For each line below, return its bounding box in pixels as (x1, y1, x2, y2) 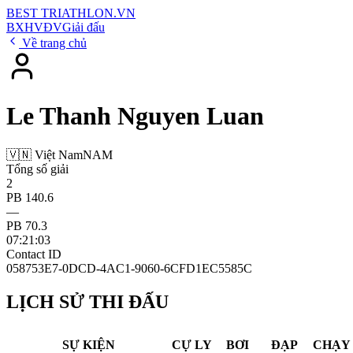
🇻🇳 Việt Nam (6, 147, 83, 162)
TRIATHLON (41, 6, 113, 20)
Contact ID (6, 247, 61, 261)
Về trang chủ (19, 36, 87, 50)
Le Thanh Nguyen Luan (6, 102, 264, 131)
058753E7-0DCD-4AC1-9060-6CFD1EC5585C (6, 261, 252, 275)
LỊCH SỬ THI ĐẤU (6, 291, 169, 312)
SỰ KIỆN (62, 337, 115, 351)
